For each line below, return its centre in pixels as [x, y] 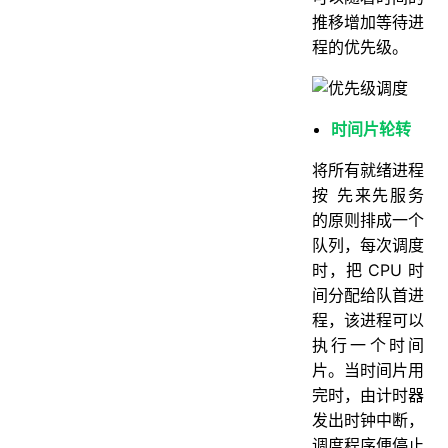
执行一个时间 [368, 344]
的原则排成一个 [368, 219]
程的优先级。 [360, 46]
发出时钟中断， [368, 419]
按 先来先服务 [368, 194]
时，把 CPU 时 [368, 269]
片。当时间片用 [368, 369]
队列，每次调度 [368, 244]
